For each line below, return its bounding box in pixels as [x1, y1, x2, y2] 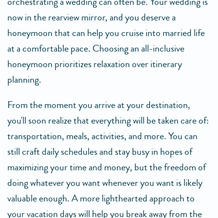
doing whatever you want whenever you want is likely [7, 176, 202, 190]
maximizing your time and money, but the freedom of [7, 160, 206, 175]
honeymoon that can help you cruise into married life [7, 26, 205, 40]
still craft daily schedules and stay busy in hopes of [7, 145, 192, 159]
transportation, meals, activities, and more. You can [7, 129, 198, 144]
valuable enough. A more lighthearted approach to [7, 191, 195, 206]
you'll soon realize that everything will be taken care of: [7, 113, 209, 128]
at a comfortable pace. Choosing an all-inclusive [7, 41, 184, 56]
